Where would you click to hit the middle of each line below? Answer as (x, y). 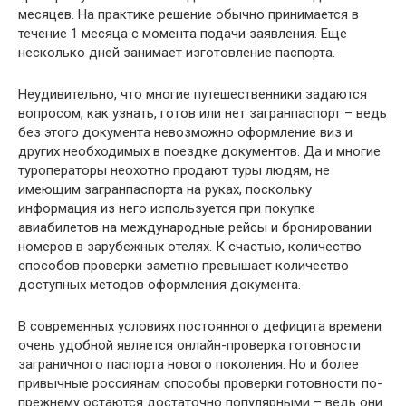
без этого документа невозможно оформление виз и (185, 132)
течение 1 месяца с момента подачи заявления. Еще (183, 33)
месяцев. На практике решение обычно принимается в (188, 14)
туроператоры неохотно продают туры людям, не (174, 170)
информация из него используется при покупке (167, 208)
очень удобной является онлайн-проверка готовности (189, 345)
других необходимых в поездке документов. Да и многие (199, 151)
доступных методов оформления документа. (159, 284)
